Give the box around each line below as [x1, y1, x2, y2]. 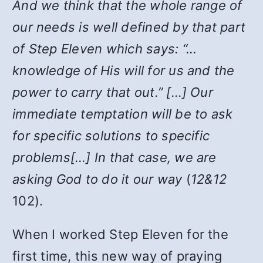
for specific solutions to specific [12, 128, 210, 143]
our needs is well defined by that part [12, 19, 246, 35]
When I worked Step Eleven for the [12, 227, 228, 242]
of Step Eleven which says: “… [12, 41, 197, 56]
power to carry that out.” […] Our [12, 85, 213, 100]
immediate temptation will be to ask [12, 106, 233, 122]
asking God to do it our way [12, 171, 183, 187]
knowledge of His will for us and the [12, 63, 235, 78]
